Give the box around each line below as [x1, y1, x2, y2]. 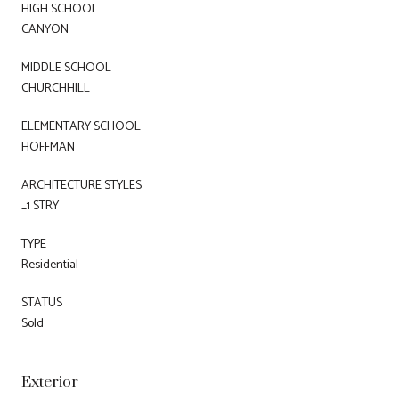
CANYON [21, 19, 69, 40]
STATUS [21, 292, 62, 313]
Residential [21, 254, 78, 275]
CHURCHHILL [21, 77, 90, 99]
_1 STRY [21, 195, 59, 216]
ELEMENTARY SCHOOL [21, 116, 141, 137]
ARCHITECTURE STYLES [21, 175, 142, 196]
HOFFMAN [21, 136, 75, 158]
